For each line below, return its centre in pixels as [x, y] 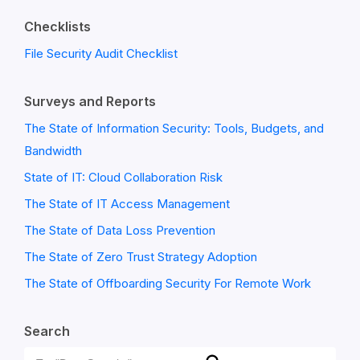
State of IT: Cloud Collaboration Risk [123, 177]
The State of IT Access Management [127, 204]
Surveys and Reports [90, 101]
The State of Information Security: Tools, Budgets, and [174, 128]
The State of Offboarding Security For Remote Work [168, 283]
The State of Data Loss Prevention [120, 230]
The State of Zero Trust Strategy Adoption [141, 257]
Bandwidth [53, 151]
